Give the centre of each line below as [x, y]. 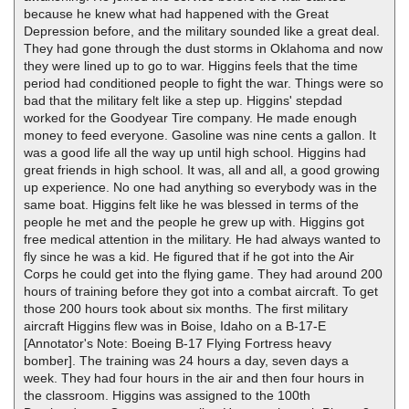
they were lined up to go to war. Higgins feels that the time [191, 66]
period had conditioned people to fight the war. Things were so [204, 83]
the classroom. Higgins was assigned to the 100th [167, 395]
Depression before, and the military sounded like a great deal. [202, 31]
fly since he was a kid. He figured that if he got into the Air [189, 257]
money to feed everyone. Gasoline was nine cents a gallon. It [200, 135]
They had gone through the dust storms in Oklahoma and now [203, 48]
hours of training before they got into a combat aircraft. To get [201, 291]
